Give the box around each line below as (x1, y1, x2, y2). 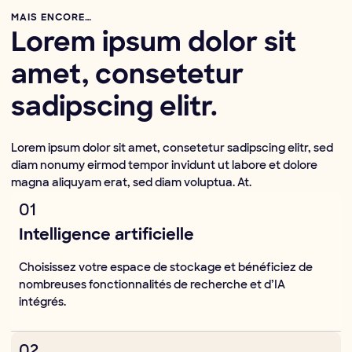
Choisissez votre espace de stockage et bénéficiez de (19, 260, 313, 275)
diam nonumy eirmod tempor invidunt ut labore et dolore (11, 158, 317, 173)
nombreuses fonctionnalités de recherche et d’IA (19, 277, 285, 292)
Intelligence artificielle (19, 228, 194, 244)
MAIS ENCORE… (11, 13, 92, 24)
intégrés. (19, 295, 66, 310)
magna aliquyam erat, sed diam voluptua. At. (11, 175, 251, 190)
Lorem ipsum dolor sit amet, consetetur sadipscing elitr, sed (11, 141, 333, 156)
